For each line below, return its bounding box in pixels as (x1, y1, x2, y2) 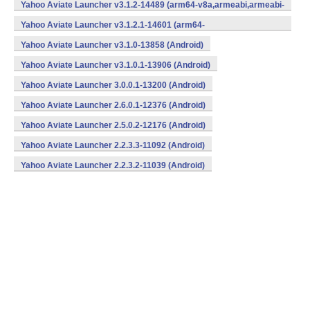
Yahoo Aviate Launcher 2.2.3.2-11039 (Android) (21, 161, 205, 170)
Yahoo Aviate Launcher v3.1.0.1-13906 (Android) (21, 60, 210, 70)
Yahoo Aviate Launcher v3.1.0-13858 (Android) (21, 40, 203, 50)
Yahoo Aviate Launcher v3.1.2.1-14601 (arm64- (21, 20, 205, 30)
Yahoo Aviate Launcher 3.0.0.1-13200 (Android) (21, 80, 206, 90)
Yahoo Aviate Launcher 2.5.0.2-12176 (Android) (21, 120, 206, 130)
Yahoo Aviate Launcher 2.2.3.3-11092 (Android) (21, 140, 205, 150)
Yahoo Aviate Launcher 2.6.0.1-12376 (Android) (21, 100, 206, 110)
